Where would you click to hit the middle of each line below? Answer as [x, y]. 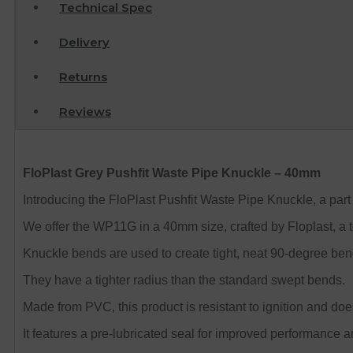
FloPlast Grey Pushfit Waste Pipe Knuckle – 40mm [172, 173]
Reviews [85, 112]
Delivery [84, 43]
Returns [83, 77]
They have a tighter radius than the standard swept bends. [184, 281]
